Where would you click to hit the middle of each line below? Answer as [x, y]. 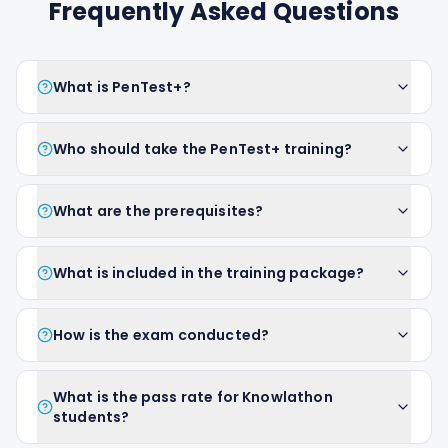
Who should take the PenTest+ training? [203, 149]
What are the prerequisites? [158, 211]
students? [91, 417]
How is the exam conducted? [161, 335]
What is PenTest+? [122, 87]
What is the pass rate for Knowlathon [193, 397]
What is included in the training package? [209, 273]
